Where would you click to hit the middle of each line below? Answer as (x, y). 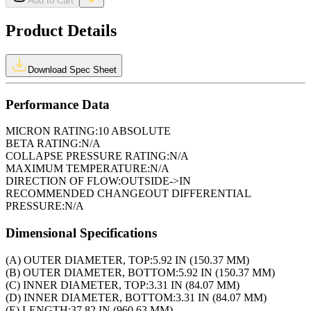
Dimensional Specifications (81, 233)
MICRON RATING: (52, 131)
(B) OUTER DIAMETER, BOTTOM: (92, 272)
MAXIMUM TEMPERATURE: (78, 169)
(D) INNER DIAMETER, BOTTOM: (91, 297)
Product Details (61, 30)
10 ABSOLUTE (134, 131)
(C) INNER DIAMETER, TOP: (77, 285)
